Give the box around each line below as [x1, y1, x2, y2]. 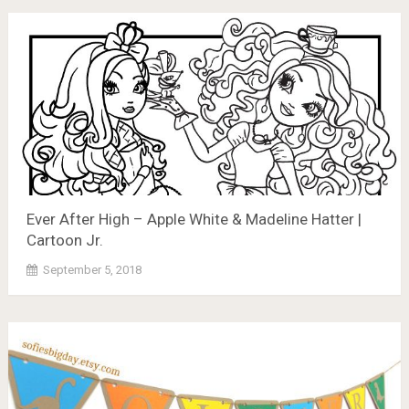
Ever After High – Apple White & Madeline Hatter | [26, 210, 362, 228]
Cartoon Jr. [26, 231, 103, 249]
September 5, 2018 [42, 263, 142, 277]
